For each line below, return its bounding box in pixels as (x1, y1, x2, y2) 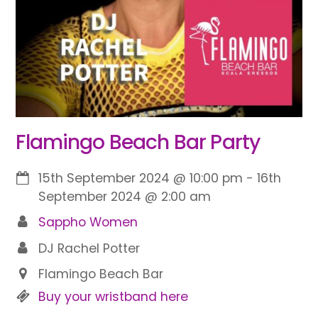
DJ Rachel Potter (38, 239, 141, 257)
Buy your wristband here (38, 287, 189, 305)
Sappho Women (38, 214, 138, 231)
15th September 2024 (38, 169, 170, 187)
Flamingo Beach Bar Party (16, 128, 261, 157)
